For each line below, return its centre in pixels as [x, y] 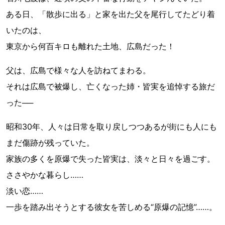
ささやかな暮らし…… [45, 175]
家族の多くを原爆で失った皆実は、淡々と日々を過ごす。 [110, 158]
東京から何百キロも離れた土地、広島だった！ [90, 46]
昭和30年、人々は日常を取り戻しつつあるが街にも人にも [111, 126]
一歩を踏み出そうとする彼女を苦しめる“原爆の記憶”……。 [111, 207]
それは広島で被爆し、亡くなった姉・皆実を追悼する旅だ [110, 86]
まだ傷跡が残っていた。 [50, 142]
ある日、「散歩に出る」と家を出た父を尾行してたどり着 [110, 14]
